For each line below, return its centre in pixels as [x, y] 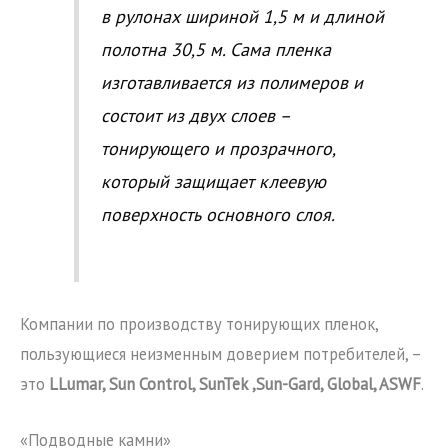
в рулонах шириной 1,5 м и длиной [242, 17]
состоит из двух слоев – [195, 116]
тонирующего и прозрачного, [217, 149]
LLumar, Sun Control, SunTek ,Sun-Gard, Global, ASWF [235, 383]
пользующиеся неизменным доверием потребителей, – [220, 353]
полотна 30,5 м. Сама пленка [215, 50]
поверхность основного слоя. [217, 215]
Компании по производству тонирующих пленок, [199, 323]
